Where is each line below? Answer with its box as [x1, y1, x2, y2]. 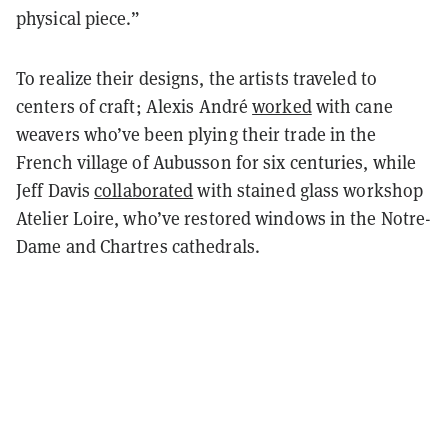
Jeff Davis [16, 179, 95, 203]
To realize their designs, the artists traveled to [16, 67, 377, 91]
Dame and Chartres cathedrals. [16, 235, 260, 259]
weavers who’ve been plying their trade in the [16, 123, 377, 147]
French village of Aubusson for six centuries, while [16, 151, 417, 175]
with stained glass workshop [193, 179, 424, 203]
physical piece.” [16, 7, 141, 31]
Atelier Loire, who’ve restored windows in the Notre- [16, 207, 432, 231]
